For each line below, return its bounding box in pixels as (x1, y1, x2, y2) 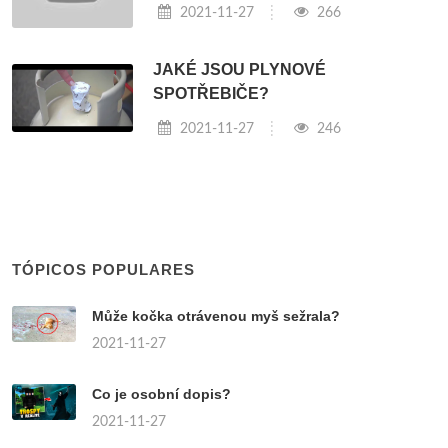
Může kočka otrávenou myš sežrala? (92, 307, 340, 324)
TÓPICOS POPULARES (12, 260, 195, 278)
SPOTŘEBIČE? (153, 84, 270, 102)
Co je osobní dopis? (92, 385, 231, 402)
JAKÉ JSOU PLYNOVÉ (153, 60, 327, 78)
